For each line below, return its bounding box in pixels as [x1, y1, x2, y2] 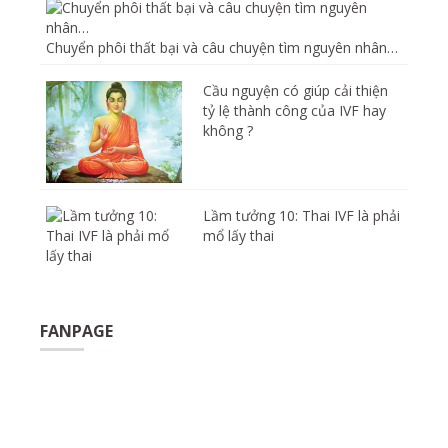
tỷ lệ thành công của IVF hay [203, 100, 386, 120]
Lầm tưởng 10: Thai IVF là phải [203, 205, 400, 225]
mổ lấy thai [203, 225, 274, 245]
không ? [203, 120, 253, 140]
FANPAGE [40, 319, 113, 342]
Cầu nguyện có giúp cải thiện [203, 80, 388, 100]
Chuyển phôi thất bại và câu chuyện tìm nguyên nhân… [46, 37, 398, 57]
